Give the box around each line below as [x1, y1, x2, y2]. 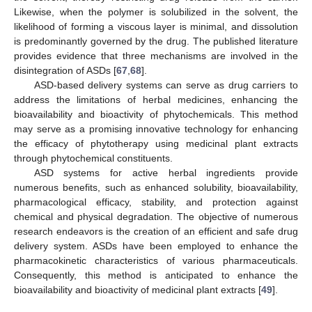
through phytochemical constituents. [14, 152, 173, 164]
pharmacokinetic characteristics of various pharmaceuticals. [14, 254, 298, 266]
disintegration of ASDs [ [14, 64, 116, 76]
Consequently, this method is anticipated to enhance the [14, 269, 298, 281]
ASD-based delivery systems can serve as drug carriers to [33, 79, 298, 91]
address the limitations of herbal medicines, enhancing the [14, 93, 298, 105]
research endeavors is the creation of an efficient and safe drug [14, 225, 298, 237]
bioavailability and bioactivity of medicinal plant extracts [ [14, 283, 261, 295]
